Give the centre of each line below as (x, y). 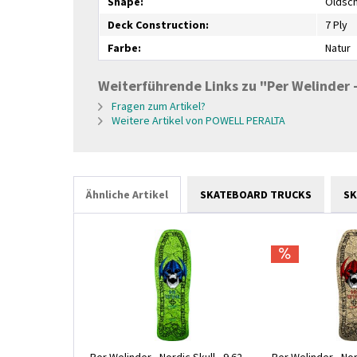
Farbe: (124, 48)
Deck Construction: (158, 25)
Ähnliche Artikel (127, 194)
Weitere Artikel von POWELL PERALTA (197, 120)
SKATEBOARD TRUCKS (256, 194)
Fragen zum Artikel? (157, 106)
